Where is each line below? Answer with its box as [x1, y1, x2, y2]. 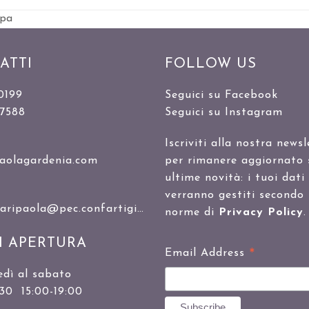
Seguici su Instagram [164, 106, 283, 118]
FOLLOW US [164, 57, 257, 71]
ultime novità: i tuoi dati [164, 172, 305, 183]
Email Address [164, 247, 249, 259]
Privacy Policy [218, 206, 303, 218]
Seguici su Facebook [164, 89, 278, 101]
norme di [164, 206, 219, 218]
